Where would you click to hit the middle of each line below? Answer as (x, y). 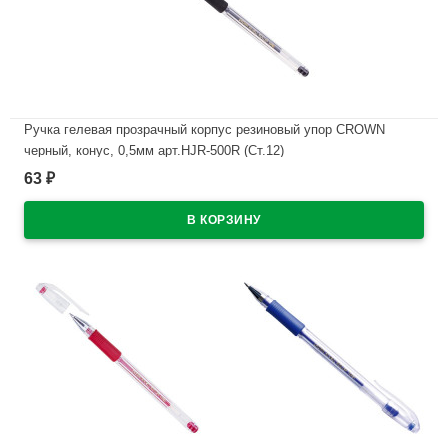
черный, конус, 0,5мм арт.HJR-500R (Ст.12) (154, 150)
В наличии (74, 186)
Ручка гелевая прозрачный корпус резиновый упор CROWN (204, 129)
